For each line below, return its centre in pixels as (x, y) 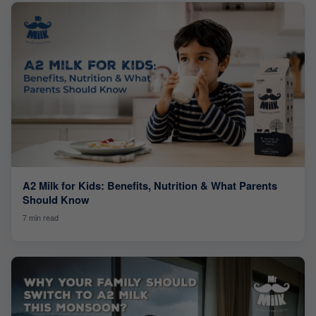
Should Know (56, 200)
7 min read (41, 218)
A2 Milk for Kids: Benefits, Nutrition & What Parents (150, 186)
